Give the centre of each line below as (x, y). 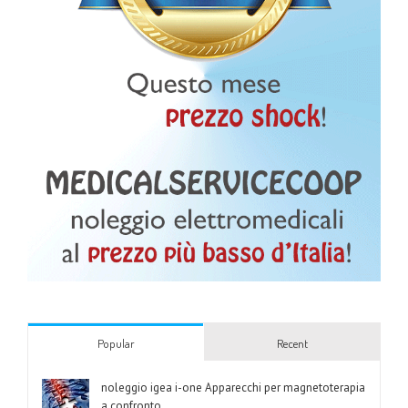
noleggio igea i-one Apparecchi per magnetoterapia (233, 387)
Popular (116, 343)
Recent (292, 343)
